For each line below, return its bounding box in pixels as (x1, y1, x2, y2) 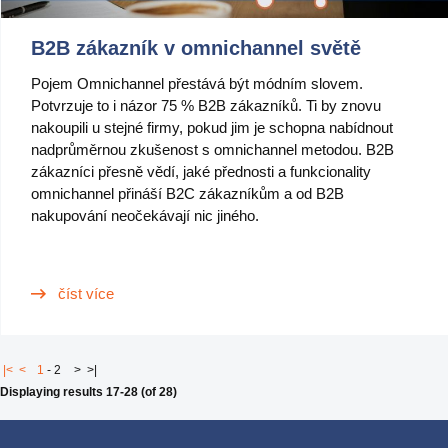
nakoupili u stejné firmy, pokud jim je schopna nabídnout (31, 119, 393, 136)
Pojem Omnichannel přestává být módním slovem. (31, 75, 363, 92)
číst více (58, 285, 114, 302)
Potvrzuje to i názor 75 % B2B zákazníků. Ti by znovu (31, 97, 381, 114)
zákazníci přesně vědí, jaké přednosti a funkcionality (31, 163, 371, 180)
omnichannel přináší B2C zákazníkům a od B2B (31, 185, 344, 202)
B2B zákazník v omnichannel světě (31, 37, 361, 59)
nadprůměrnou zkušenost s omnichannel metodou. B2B (31, 141, 394, 158)
